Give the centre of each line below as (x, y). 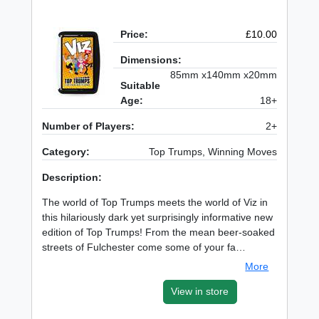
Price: (135, 35)
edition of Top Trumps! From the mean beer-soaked (159, 232)
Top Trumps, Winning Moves (213, 152)
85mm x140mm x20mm (223, 75)
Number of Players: (89, 126)
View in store (200, 292)
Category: (66, 152)
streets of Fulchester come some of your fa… (144, 247)
